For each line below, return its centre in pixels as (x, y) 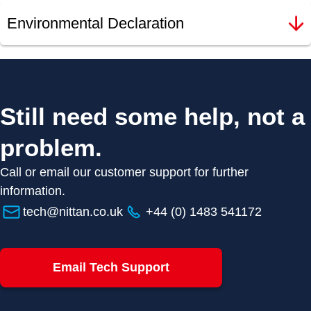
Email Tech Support (111, 268)
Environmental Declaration (95, 24)
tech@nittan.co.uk (73, 212)
